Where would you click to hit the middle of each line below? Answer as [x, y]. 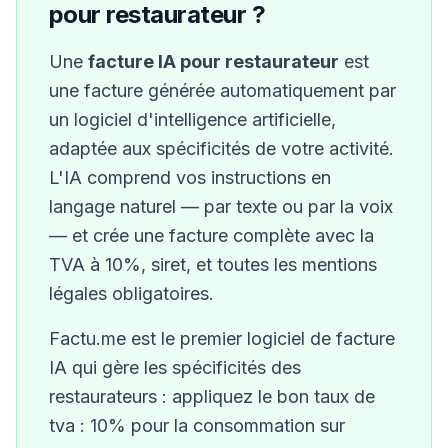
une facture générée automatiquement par [222, 90]
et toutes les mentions [286, 264]
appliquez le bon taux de [273, 396]
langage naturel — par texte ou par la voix [221, 206]
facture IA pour [156, 61]
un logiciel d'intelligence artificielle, [192, 119]
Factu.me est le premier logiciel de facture [222, 338]
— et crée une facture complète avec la [211, 235]
